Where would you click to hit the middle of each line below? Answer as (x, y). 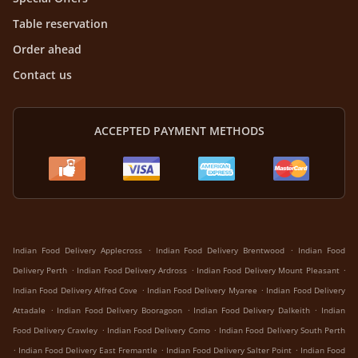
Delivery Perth (40, 270)
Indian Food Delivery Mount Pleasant (268, 270)
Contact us (42, 75)
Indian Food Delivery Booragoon (119, 310)
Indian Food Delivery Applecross (78, 251)
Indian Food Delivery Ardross (132, 270)
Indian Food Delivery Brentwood (220, 251)
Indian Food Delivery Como (158, 330)
